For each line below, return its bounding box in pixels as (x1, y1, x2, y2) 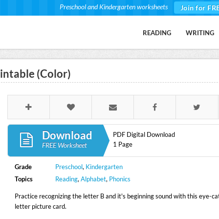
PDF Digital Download (112, 131, 175, 138)
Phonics (109, 175, 131, 183)
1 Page (112, 140, 132, 148)
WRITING (186, 29, 215, 37)
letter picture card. (14, 202, 66, 210)
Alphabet (81, 175, 107, 183)
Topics (14, 175, 33, 183)
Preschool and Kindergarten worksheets (59, 2, 168, 11)
